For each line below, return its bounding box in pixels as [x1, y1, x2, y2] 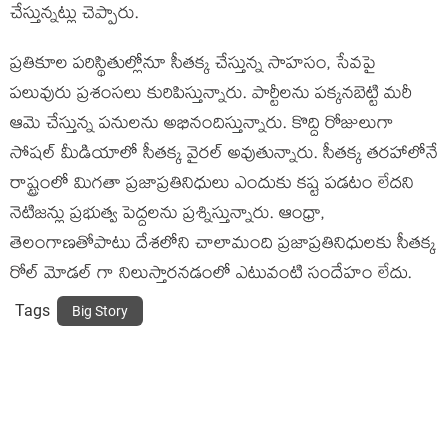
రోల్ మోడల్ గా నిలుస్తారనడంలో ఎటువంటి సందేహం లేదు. [10, 261, 412, 290]
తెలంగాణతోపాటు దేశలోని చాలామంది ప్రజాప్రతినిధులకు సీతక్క [10, 231, 436, 260]
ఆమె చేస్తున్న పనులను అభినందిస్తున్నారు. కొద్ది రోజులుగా [10, 111, 394, 140]
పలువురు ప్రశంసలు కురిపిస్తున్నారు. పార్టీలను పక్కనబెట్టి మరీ [10, 81, 412, 110]
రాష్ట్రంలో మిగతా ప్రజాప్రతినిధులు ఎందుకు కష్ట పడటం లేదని [10, 171, 414, 200]
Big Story [72, 303, 128, 319]
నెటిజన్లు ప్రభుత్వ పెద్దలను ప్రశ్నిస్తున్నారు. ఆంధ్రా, [10, 201, 325, 230]
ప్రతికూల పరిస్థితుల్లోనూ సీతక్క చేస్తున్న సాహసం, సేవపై [10, 51, 376, 80]
